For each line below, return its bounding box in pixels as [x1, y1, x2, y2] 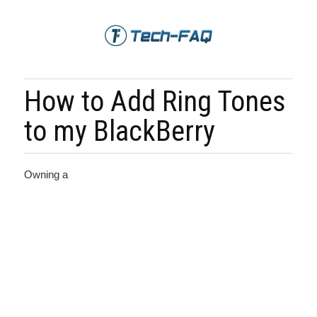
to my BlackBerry [24, 114, 215, 148]
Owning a [24, 168, 68, 180]
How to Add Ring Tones [24, 84, 286, 118]
